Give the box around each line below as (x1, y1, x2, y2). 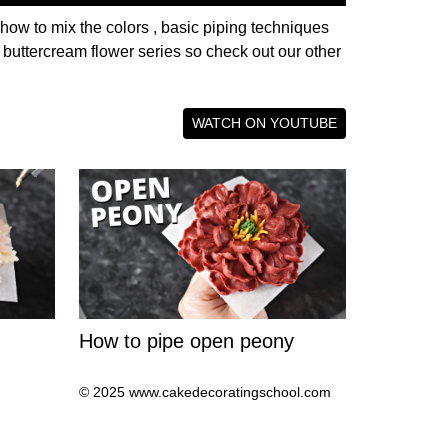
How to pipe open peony (79, 330, 294, 353)
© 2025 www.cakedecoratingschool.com (79, 384, 331, 401)
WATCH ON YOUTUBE (192, 115, 337, 132)
